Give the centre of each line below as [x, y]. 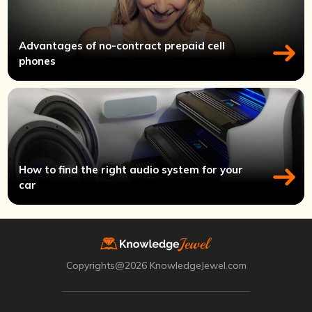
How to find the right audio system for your [131, 169]
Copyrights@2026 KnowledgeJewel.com [156, 265]
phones [38, 61]
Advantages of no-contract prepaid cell [122, 45]
